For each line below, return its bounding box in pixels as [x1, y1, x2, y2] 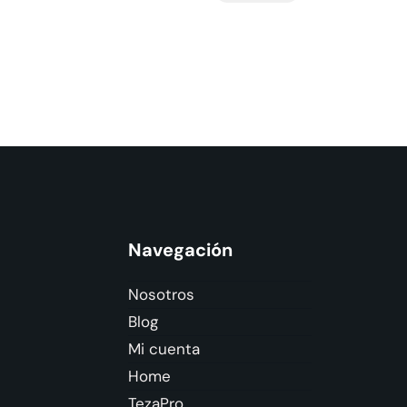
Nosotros [127, 284, 194, 305]
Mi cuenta [127, 339, 200, 360]
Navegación [127, 238, 233, 263]
